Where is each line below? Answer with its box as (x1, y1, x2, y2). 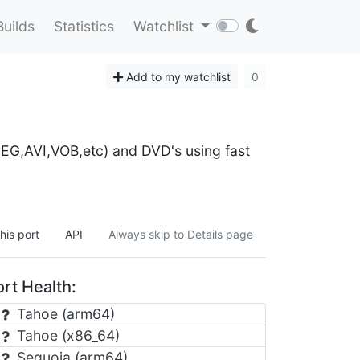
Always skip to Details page (108, 227, 253, 241)
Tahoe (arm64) (13, 305, 115, 322)
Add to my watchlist (123, 69, 231, 84)
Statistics (53, 18, 114, 35)
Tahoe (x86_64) (13, 327, 120, 344)
